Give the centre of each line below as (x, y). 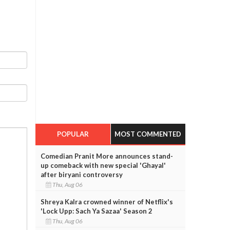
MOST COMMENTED (148, 134)
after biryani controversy (81, 174)
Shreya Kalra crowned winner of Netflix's (107, 202)
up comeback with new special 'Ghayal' (103, 165)
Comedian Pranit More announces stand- (107, 156)
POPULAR (73, 134)
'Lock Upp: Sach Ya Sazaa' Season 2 (96, 211)
